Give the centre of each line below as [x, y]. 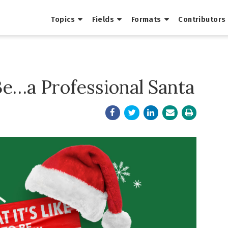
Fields [103, 20]
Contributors [202, 20]
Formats [146, 20]
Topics [63, 20]
